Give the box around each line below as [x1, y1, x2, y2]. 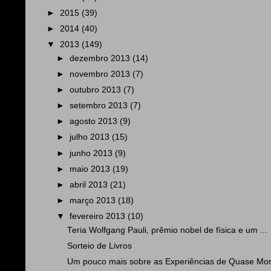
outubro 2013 [70, 85, 124, 95]
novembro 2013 [70, 69, 133, 79]
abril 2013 [70, 180, 111, 189]
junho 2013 [70, 148, 116, 158]
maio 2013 [70, 164, 113, 174]
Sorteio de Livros [67, 241, 132, 250]
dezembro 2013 [70, 53, 133, 63]
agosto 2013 [70, 117, 120, 126]
